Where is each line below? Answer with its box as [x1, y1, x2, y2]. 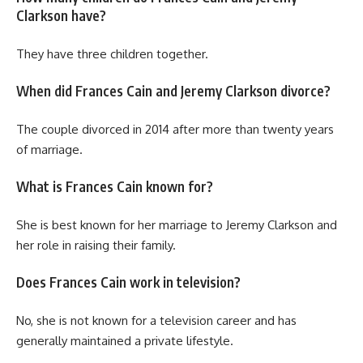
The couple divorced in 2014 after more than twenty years [16, 121, 334, 137]
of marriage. [16, 141, 83, 157]
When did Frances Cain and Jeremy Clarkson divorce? [16, 82, 331, 100]
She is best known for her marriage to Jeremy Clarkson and [16, 216, 337, 233]
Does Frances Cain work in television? [16, 273, 241, 292]
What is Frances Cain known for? [16, 177, 213, 196]
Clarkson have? [16, 6, 106, 25]
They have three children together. [16, 45, 208, 62]
